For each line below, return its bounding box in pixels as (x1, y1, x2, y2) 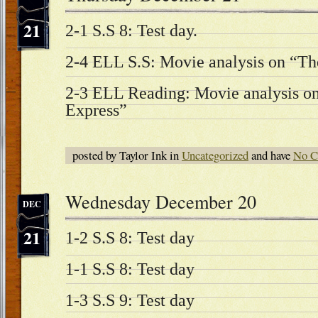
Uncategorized (182, 147, 248, 163)
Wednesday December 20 (65, 189, 256, 214)
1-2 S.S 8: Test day (65, 229, 194, 247)
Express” (65, 101, 127, 119)
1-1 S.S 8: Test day (65, 260, 194, 278)
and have (248, 147, 293, 163)
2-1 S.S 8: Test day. (65, 21, 202, 40)
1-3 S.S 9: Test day (65, 291, 194, 309)
